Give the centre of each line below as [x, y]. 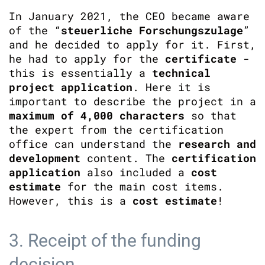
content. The [126, 158]
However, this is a [71, 201]
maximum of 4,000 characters [97, 115]
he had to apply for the [87, 59]
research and [217, 144]
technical [181, 73]
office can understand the [93, 144]
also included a [136, 172]
